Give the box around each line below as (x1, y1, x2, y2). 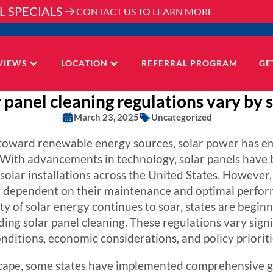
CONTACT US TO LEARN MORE (76, 5, 213, 17)
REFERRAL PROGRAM (141, 58, 238, 69)
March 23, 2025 (73, 111, 139, 122)
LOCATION (60, 58, 108, 69)
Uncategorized (151, 111, 212, 122)
